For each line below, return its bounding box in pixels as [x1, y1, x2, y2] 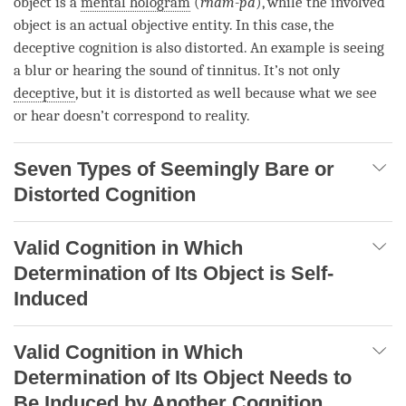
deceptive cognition [14, 39, 138, 57]
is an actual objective [52, 16, 192, 34]
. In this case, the [229, 16, 334, 34]
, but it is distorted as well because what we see [75, 84, 377, 102]
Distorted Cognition [14, 183, 196, 207]
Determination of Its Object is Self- [14, 262, 333, 285]
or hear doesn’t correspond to [14, 107, 205, 125]
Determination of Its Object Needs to [14, 366, 352, 390]
